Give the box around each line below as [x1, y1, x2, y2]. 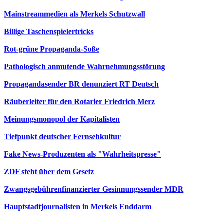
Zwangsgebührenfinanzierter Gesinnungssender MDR [4, 185, 183, 193]
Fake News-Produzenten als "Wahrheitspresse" [4, 150, 161, 158]
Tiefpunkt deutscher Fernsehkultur [4, 132, 121, 141]
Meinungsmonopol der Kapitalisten [4, 115, 120, 123]
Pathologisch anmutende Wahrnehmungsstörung [4, 62, 165, 71]
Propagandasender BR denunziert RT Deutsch [4, 80, 159, 88]
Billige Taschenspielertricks [4, 27, 93, 36]
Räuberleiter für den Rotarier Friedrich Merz [4, 97, 155, 106]
